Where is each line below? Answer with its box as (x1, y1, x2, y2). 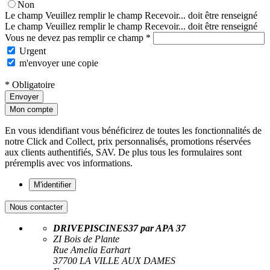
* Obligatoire (5, 79, 55, 90)
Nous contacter (10, 202, 63, 212)
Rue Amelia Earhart (53, 244, 130, 255)
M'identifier (34, 180, 71, 189)
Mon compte (10, 104, 53, 114)
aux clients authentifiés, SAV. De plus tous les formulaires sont (5, 146, 242, 157)
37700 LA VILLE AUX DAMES (53, 255, 175, 266)
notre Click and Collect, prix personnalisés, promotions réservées (5, 136, 251, 146)
